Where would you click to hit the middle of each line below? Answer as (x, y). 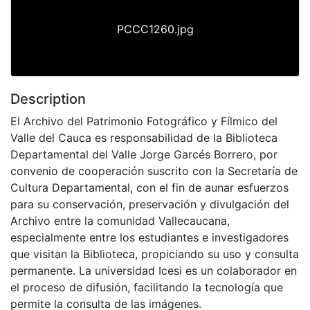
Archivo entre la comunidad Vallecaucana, (120, 220)
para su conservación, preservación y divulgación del (150, 204)
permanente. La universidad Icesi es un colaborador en (154, 270)
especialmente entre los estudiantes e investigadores (149, 237)
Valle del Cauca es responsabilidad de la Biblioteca (144, 137)
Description (48, 99)
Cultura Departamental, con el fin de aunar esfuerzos (149, 187)
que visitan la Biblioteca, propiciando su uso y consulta (155, 254)
